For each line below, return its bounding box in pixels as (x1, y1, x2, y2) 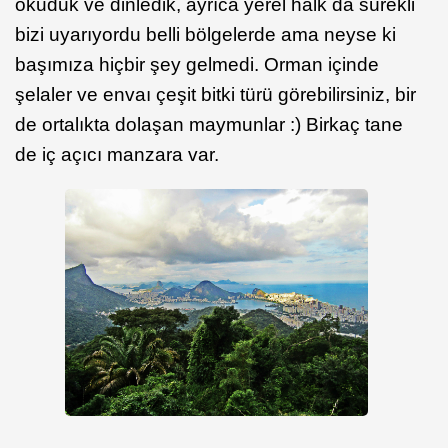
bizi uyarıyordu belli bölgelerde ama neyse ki (15, 24, 396, 45)
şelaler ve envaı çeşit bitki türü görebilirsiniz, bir (15, 84, 416, 105)
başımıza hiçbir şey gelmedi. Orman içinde (15, 54, 379, 75)
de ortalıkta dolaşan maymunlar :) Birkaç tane (15, 114, 403, 135)
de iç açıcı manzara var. (15, 144, 219, 165)
